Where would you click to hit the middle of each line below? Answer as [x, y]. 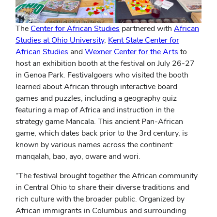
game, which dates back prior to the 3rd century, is [102, 133]
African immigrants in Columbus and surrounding [101, 210]
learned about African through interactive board [96, 86]
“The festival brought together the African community [107, 176]
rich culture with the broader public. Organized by [100, 199]
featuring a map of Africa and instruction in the [95, 110]
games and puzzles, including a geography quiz [96, 98]
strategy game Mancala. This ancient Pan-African [99, 121]
